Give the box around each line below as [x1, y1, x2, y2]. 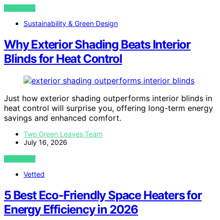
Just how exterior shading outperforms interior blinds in [4, 93, 212, 104]
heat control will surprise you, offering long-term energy [4, 103, 213, 113]
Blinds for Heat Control [4, 52, 122, 66]
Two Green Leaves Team [24, 130, 103, 138]
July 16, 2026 [24, 138, 67, 147]
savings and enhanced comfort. [4, 113, 121, 123]
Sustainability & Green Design [24, 19, 118, 28]
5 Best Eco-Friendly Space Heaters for [4, 188, 202, 203]
